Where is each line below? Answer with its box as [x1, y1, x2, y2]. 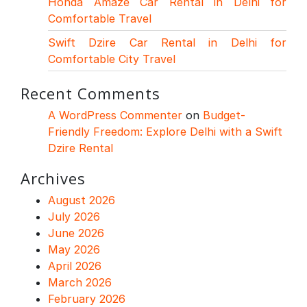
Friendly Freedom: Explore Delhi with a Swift [48, 124, 282, 138]
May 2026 [48, 242, 100, 256]
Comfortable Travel [48, 11, 151, 25]
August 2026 [48, 193, 115, 207]
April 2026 [48, 258, 101, 273]
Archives [21, 167, 86, 188]
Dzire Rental [48, 140, 113, 155]
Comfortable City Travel [48, 51, 175, 66]
